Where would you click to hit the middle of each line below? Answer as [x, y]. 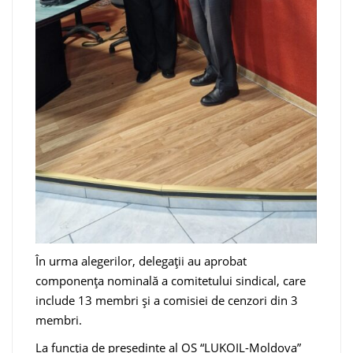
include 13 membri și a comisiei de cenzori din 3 [167, 301]
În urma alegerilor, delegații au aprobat [141, 261]
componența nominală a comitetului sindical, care [171, 281]
